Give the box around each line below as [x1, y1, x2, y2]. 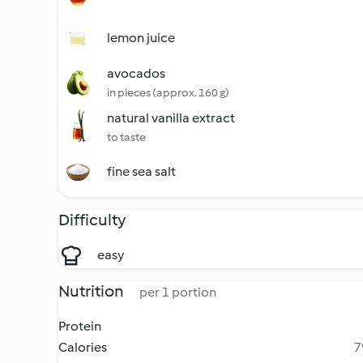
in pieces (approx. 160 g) [107, 86, 229, 100]
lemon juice [107, 30, 175, 45]
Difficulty [58, 210, 126, 229]
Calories [58, 340, 107, 355]
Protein [58, 318, 101, 334]
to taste [107, 130, 146, 144]
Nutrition [58, 281, 126, 301]
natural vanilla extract [107, 110, 235, 126]
